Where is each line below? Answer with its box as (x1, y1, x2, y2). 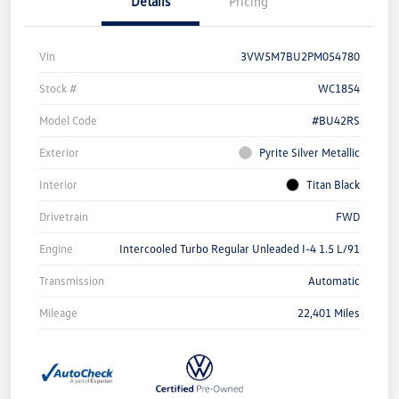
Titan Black (306, 176, 360, 191)
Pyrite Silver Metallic (259, 144, 360, 159)
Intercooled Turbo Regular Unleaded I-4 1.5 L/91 (119, 240, 360, 256)
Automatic (308, 273, 360, 288)
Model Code (39, 112, 97, 127)
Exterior (39, 144, 79, 159)
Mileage (39, 305, 77, 320)
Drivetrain (39, 208, 88, 224)
